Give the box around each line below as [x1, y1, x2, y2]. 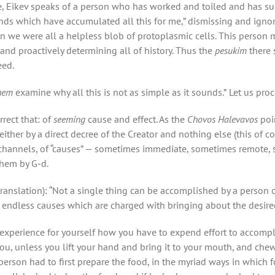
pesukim [215, 44, 249, 56]
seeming [53, 112, 88, 125]
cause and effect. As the [88, 112, 187, 125]
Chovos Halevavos [187, 112, 258, 125]
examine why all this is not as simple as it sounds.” [13, 85, 227, 98]
